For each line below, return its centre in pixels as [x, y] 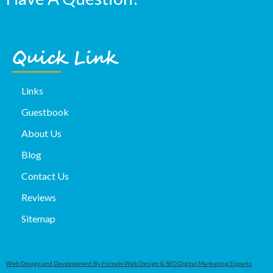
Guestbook [45, 112]
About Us [41, 133]
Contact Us [45, 176]
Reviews [39, 197]
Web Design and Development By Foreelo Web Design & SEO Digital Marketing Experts [129, 264]
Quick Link [64, 59]
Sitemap [38, 219]
